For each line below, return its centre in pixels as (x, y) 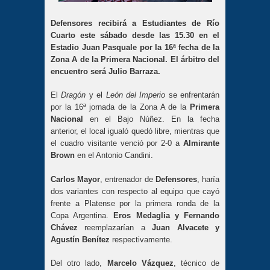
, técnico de (196, 263)
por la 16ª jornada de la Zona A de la (120, 107)
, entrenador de (128, 179)
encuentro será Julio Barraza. (105, 71)
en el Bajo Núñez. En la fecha (151, 119)
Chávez (64, 227)
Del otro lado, (79, 263)
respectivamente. (142, 239)
